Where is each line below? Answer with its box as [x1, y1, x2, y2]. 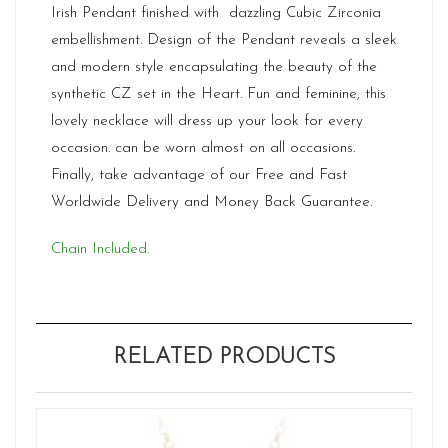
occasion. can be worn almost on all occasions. [51, 141, 355, 156]
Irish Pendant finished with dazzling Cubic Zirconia [51, 6, 381, 21]
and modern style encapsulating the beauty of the [51, 60, 377, 75]
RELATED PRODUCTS [113, 347, 335, 368]
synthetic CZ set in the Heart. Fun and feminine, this [51, 87, 386, 102]
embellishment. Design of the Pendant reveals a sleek [51, 33, 397, 48]
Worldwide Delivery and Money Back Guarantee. [51, 195, 372, 210]
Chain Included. [51, 242, 149, 257]
